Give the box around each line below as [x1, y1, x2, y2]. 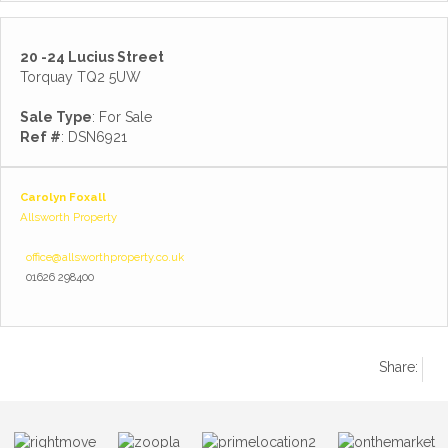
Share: [379, 359, 418, 375]
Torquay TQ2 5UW [20, 69, 141, 85]
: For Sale [92, 109, 152, 125]
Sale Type [20, 109, 92, 125]
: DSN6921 [61, 129, 127, 145]
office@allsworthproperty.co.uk [26, 250, 184, 264]
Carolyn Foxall [20, 190, 106, 204]
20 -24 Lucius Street [20, 49, 164, 65]
